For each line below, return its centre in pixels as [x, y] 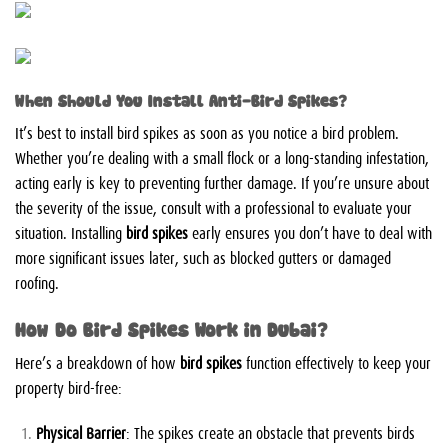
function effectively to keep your [336, 361]
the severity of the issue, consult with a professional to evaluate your [213, 207]
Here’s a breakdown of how [97, 361]
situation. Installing [70, 232]
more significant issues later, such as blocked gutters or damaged [203, 257]
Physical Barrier [80, 432]
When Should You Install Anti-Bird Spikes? [181, 99]
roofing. [37, 282]
